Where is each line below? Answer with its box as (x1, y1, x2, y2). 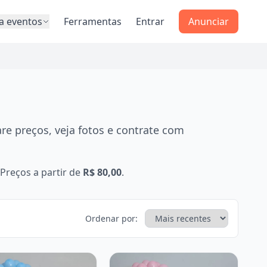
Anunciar (188, 15, 229, 28)
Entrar (136, 15, 164, 28)
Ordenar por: (85, 213, 140, 224)
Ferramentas (64, 15, 122, 28)
